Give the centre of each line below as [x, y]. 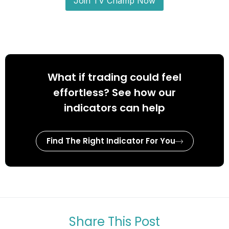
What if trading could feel [114, 77]
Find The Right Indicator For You [111, 141]
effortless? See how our [114, 92]
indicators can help [114, 108]
